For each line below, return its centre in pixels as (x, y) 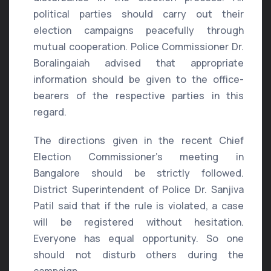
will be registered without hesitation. (139, 222)
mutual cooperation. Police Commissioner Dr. (139, 47)
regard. (50, 112)
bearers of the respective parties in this (139, 96)
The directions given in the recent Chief (139, 141)
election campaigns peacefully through (139, 31)
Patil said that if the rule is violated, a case (139, 206)
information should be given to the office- (139, 80)
